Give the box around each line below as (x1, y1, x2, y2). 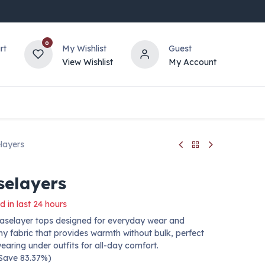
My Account (168, 56, 216, 67)
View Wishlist (62, 56, 113, 67)
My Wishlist (62, 43, 106, 54)
